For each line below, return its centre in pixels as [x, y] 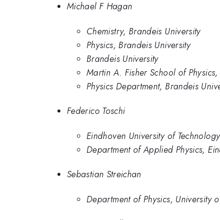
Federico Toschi [96, 111]
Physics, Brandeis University [139, 45]
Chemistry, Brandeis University [144, 31]
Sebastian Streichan [104, 175]
